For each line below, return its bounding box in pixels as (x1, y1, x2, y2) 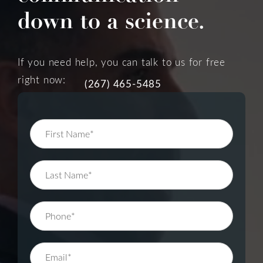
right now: (18, 72, 69, 86)
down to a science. (18, 6, 205, 35)
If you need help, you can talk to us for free (18, 55, 225, 69)
